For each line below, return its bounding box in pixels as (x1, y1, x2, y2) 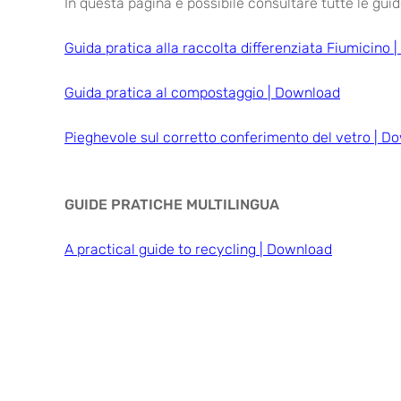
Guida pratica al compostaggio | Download (64, 84, 340, 102)
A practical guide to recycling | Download (64, 241, 332, 259)
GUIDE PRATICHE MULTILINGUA (64, 196, 279, 214)
